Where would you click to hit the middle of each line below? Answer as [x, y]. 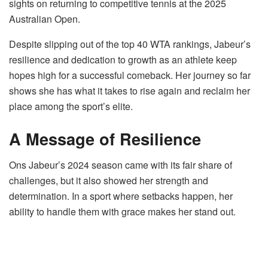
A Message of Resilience [105, 138]
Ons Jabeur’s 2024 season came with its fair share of [121, 165]
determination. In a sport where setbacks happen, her [121, 196]
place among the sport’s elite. [71, 106]
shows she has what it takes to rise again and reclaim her [130, 91]
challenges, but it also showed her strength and [109, 181]
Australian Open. [45, 19]
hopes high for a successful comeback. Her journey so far [130, 75]
